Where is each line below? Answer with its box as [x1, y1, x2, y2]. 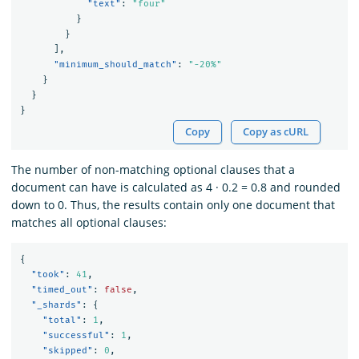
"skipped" [42, 345, 93, 357]
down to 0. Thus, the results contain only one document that [11, 196, 335, 212]
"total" [42, 315, 82, 326]
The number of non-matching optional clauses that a [11, 161, 295, 177]
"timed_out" [30, 284, 93, 296]
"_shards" [30, 300, 82, 311]
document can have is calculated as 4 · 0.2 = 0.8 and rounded [11, 179, 341, 195]
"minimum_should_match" [53, 59, 177, 71]
